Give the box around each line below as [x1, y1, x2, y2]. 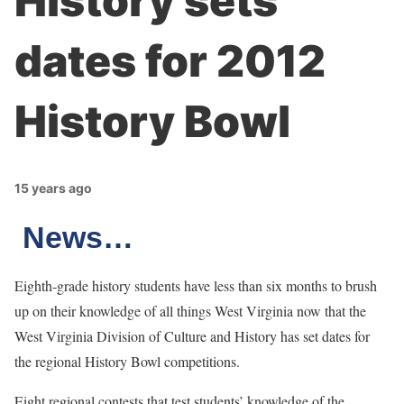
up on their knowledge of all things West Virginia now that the [14, 301, 366, 320]
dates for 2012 [14, 34, 326, 87]
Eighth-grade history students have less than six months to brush [14, 276, 377, 295]
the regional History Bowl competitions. [14, 352, 240, 371]
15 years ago [14, 180, 92, 196]
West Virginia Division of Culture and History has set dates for [14, 326, 370, 345]
